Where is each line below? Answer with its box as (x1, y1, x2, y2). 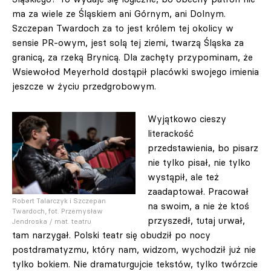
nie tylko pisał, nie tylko (148, 157, 250, 168)
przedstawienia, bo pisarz (148, 142, 258, 154)
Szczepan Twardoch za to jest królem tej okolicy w (12, 22, 233, 34)
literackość (148, 128, 194, 139)
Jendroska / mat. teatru (12, 217, 91, 226)
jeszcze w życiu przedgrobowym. (12, 80, 156, 92)
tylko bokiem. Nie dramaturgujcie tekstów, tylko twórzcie (12, 258, 258, 270)
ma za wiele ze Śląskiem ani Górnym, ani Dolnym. (12, 8, 226, 19)
